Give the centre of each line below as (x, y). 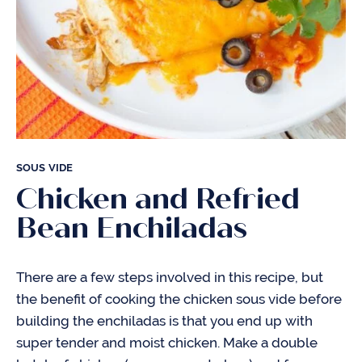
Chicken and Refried (158, 199)
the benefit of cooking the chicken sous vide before (179, 299)
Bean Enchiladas (132, 228)
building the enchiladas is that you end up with (164, 321)
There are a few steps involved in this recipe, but (170, 277)
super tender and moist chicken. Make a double (167, 343)
